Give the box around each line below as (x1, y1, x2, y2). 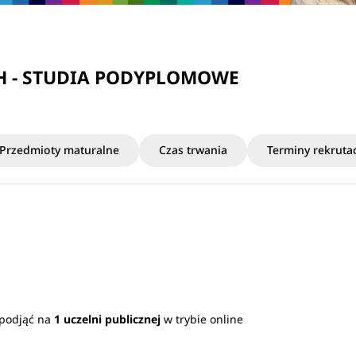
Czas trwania (159, 141, 227, 157)
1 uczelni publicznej (54, 311, 161, 327)
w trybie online (161, 311, 244, 327)
